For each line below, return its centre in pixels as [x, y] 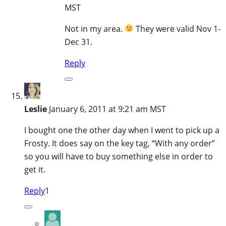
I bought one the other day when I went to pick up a [122, 130]
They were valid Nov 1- [177, 29]
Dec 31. [78, 42]
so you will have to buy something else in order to [119, 156]
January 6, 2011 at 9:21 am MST [107, 109]
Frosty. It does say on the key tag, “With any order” [120, 143]
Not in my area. [95, 29]
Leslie [36, 109]
